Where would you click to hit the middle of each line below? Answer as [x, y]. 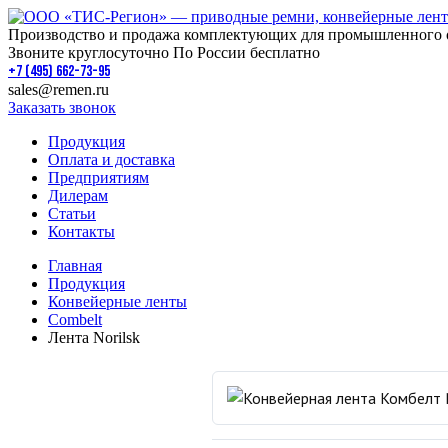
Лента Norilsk [94, 337]
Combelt [75, 319]
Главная [75, 265]
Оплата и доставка [111, 159]
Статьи [72, 213]
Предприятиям [98, 177]
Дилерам [78, 195]
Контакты [81, 231]
